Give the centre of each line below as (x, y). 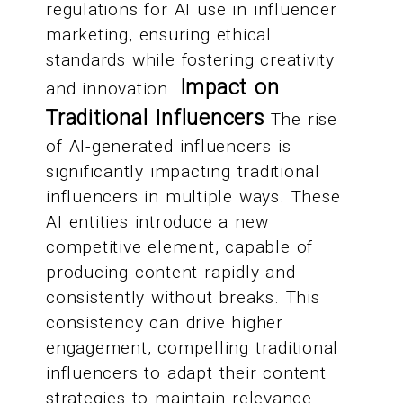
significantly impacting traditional (183, 172)
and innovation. (113, 89)
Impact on (229, 88)
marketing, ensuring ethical (159, 35)
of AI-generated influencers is (169, 147)
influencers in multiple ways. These (193, 197)
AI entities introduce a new (157, 222)
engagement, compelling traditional (193, 348)
